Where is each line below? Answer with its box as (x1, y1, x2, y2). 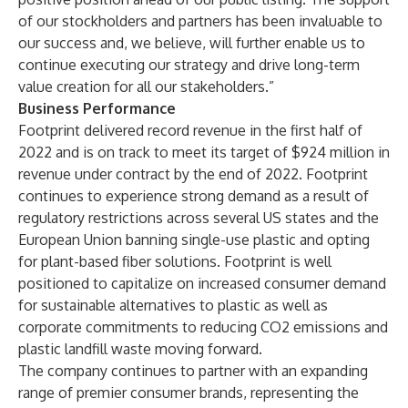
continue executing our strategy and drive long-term (18, 56, 360, 74)
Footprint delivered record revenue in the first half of (18, 121, 362, 139)
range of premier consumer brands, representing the (18, 383, 359, 402)
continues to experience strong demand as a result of (18, 187, 369, 205)
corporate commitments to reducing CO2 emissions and (18, 318, 388, 336)
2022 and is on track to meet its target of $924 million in (18, 143, 390, 161)
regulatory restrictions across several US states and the (18, 209, 379, 227)
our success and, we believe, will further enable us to (18, 34, 365, 52)
